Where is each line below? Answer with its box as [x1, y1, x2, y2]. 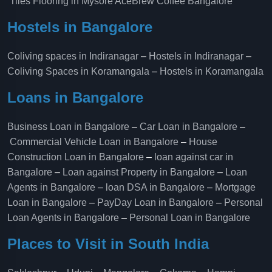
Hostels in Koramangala [160, 66, 263, 76]
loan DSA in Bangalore [106, 182, 205, 192]
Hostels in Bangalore [7, 19, 152, 35]
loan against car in [154, 152, 233, 162]
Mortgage [215, 182, 256, 192]
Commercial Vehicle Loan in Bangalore [10, 137, 178, 147]
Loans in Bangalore [7, 89, 143, 106]
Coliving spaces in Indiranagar [7, 51, 138, 61]
